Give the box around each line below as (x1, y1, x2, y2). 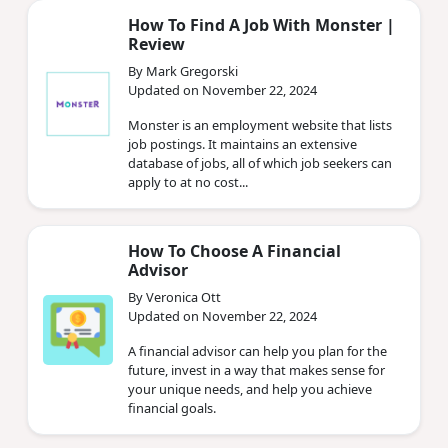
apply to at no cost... (128, 172, 248, 191)
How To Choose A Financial (128, 239, 341, 262)
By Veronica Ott (128, 287, 221, 306)
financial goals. (128, 398, 216, 417)
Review (128, 32, 185, 55)
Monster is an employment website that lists (128, 115, 392, 134)
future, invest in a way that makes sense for (128, 360, 385, 379)
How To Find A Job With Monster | (128, 13, 395, 36)
